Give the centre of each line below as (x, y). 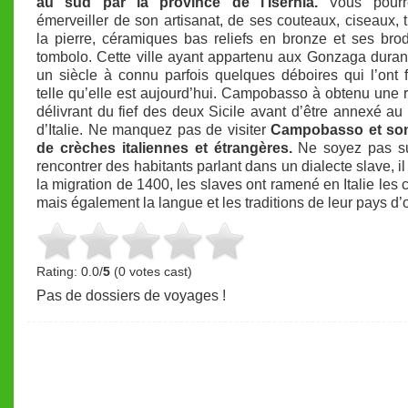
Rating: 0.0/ (70, 271)
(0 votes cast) (151, 271)
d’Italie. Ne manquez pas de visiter (154, 129)
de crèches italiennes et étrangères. (168, 148)
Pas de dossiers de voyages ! (131, 295)
